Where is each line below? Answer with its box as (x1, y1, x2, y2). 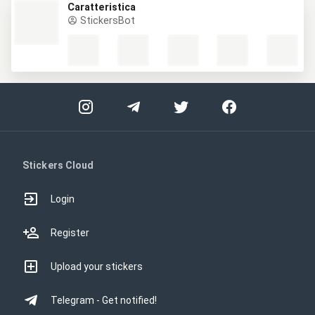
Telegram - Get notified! (51, 295, 157, 306)
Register (51, 227, 89, 238)
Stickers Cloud (22, 160, 94, 171)
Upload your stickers (51, 261, 143, 272)
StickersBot (77, 15, 135, 27)
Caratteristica (67, 1, 136, 13)
